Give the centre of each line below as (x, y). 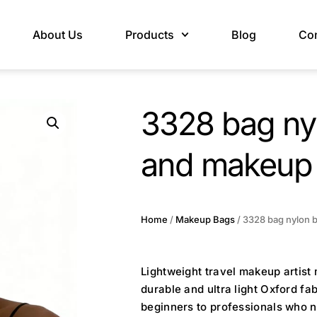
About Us (57, 34)
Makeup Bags (206, 219)
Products (149, 34)
